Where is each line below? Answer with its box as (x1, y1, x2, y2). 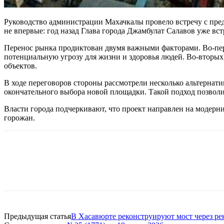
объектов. (4, 61, 37, 70)
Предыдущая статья (4, 211, 71, 220)
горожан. (4, 113, 35, 122)
